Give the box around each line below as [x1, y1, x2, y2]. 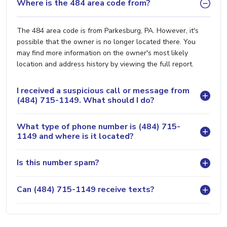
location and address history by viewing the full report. [17, 59, 194, 69]
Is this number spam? [17, 157, 99, 169]
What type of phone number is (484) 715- [17, 121, 180, 132]
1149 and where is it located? [17, 130, 134, 142]
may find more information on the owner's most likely [17, 48, 188, 58]
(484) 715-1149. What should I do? [17, 94, 155, 106]
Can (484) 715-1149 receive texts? [17, 184, 155, 196]
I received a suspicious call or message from [17, 85, 190, 96]
